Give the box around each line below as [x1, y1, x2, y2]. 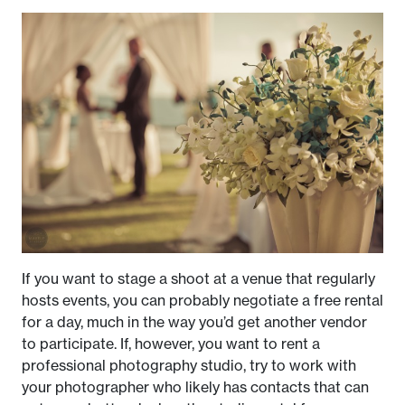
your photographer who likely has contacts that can [22, 378, 369, 397]
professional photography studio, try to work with [22, 356, 356, 375]
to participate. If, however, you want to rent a [22, 334, 320, 353]
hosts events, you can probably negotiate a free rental [22, 291, 383, 310]
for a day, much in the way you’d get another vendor [22, 313, 367, 332]
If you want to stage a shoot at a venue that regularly [22, 269, 375, 288]
